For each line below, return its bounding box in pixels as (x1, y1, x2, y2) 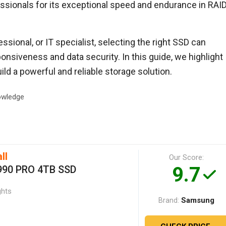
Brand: (158, 196, 180, 204)
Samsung (181, 195, 215, 205)
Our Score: (169, 152, 204, 162)
